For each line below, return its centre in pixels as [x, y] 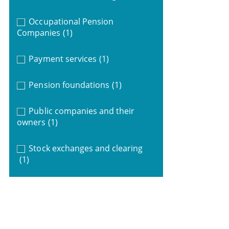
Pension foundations [69, 85]
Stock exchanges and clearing [86, 148]
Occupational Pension [71, 21]
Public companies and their [82, 111]
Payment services [63, 59]
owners [31, 122]
